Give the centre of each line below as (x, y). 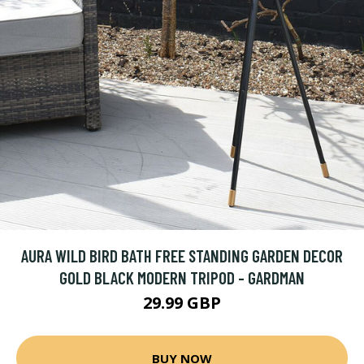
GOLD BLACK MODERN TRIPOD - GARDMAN (182, 277)
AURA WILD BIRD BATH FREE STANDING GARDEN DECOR (182, 256)
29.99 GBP (182, 303)
